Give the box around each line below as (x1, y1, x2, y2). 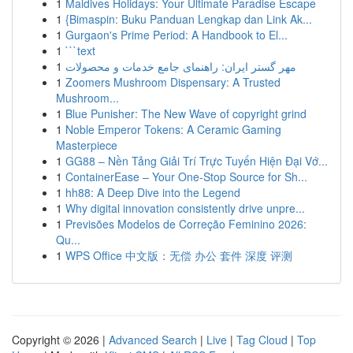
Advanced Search (109, 332, 197, 347)
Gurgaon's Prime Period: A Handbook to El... (65, 27, 288, 43)
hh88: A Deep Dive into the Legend (65, 184, 240, 200)
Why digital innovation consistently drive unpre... (65, 200, 305, 216)
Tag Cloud (236, 332, 288, 347)
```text (65, 43, 95, 58)
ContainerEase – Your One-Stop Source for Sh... (65, 169, 307, 184)
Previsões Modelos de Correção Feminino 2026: (65, 216, 307, 232)
